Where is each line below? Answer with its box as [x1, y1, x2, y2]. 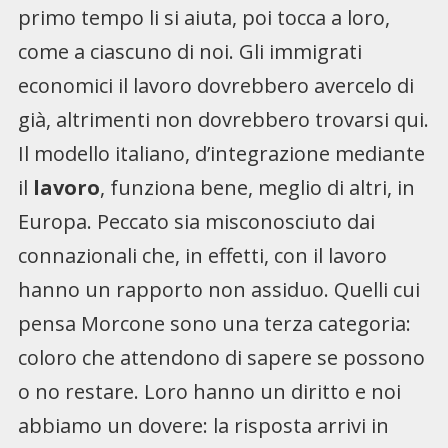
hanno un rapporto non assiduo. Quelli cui [17, 276, 420, 304]
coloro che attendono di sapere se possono [17, 344, 425, 372]
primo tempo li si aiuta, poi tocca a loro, [17, 4, 390, 32]
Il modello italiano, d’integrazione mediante [17, 140, 425, 168]
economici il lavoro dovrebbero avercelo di [17, 72, 414, 100]
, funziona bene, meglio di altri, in [99, 174, 415, 202]
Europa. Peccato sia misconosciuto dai [17, 208, 375, 236]
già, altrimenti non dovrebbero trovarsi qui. [17, 106, 429, 134]
